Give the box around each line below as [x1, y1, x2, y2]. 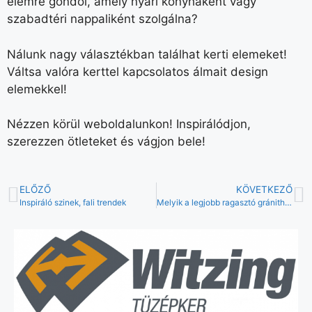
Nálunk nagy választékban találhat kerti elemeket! [7, 47, 287, 61]
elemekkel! [7, 81, 67, 96]
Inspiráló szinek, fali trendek [19, 196, 126, 208]
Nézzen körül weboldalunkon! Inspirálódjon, [7, 117, 251, 132]
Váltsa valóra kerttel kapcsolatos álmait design [7, 64, 268, 79]
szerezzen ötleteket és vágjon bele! [7, 134, 205, 149]
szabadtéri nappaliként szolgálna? [7, 12, 198, 26]
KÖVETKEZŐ [236, 183, 292, 195]
